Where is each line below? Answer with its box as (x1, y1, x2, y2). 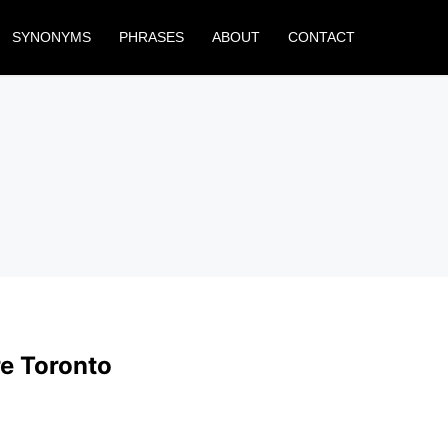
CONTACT (288, 29, 355, 45)
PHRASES (119, 29, 184, 45)
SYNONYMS (12, 29, 91, 45)
